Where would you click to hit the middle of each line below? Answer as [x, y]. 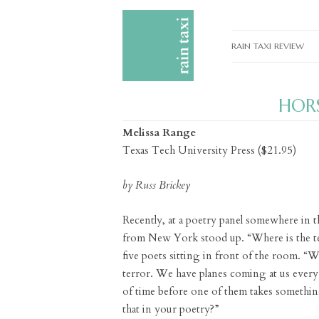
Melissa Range [159, 132]
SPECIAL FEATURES [270, 135]
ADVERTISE [257, 193]
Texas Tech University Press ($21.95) [209, 150]
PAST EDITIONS [265, 105]
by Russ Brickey [156, 185]
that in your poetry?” [171, 309]
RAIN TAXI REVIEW [267, 46]
